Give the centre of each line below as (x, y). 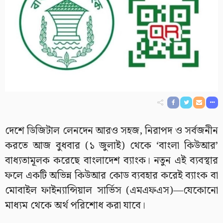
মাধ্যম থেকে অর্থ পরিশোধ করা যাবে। (75, 205)
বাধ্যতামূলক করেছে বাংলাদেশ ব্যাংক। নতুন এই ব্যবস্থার (111, 161)
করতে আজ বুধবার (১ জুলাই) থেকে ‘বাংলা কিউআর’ (111, 146)
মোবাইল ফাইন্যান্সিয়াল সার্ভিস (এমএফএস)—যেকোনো (111, 190)
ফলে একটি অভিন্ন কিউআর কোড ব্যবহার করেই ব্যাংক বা (111, 175)
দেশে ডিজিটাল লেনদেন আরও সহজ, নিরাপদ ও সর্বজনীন (111, 131)
